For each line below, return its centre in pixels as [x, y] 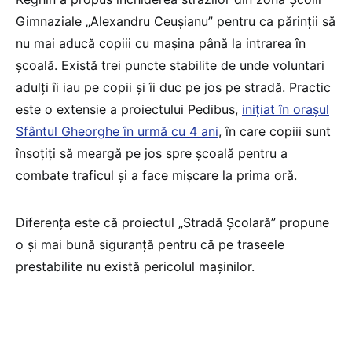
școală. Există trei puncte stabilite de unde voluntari [170, 65]
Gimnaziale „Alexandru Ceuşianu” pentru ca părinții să [176, 21]
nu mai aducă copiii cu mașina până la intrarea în [161, 43]
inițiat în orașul [286, 109]
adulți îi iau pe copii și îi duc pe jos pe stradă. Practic [173, 87]
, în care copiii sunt [275, 131]
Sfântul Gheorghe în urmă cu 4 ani [117, 131]
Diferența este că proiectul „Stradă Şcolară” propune [172, 222]
